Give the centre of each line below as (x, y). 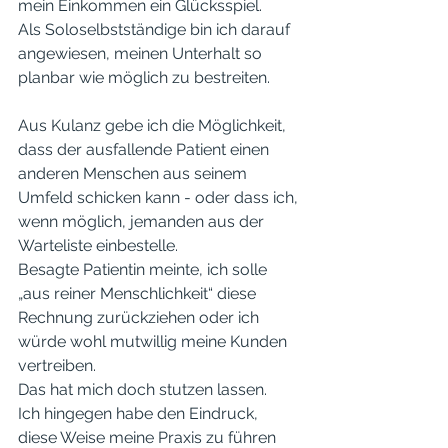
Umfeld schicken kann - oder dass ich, (160, 197)
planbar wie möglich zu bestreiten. (146, 77)
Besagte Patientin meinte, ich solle (144, 269)
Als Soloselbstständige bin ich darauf (156, 29)
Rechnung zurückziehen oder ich (140, 317)
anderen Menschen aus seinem (134, 173)
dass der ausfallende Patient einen (145, 149)
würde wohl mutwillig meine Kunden (154, 341)
